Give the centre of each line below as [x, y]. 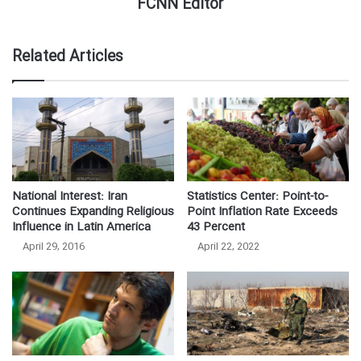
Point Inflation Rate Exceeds [262, 212]
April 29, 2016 [54, 246]
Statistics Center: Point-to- [257, 196]
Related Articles [68, 57]
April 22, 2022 [228, 246]
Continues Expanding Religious [93, 212]
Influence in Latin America [81, 227]
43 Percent [216, 227]
